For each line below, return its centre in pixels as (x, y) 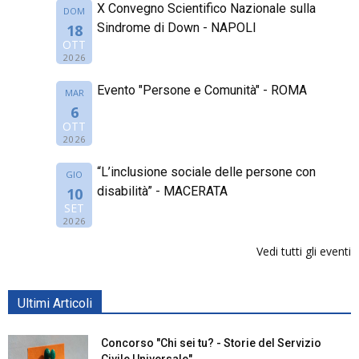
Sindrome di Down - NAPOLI (176, 27)
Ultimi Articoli (55, 303)
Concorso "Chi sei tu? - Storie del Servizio (211, 343)
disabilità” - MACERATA (162, 191)
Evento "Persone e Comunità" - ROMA (202, 90)
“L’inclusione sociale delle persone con (206, 171)
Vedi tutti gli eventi (304, 251)
